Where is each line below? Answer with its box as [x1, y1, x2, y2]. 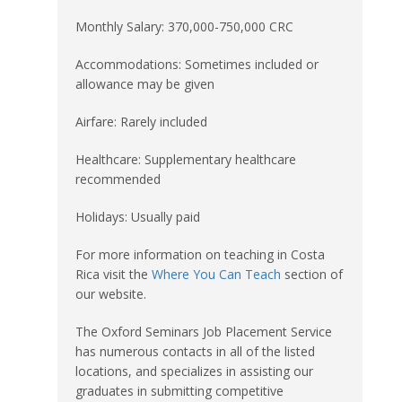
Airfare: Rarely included [75, 112, 207, 130]
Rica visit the [75, 265, 152, 283]
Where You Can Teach [152, 265, 281, 283]
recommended [75, 170, 161, 188]
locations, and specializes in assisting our [75, 362, 313, 380]
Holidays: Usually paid [75, 207, 200, 225]
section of [281, 265, 343, 283]
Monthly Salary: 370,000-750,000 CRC [75, 17, 293, 35]
